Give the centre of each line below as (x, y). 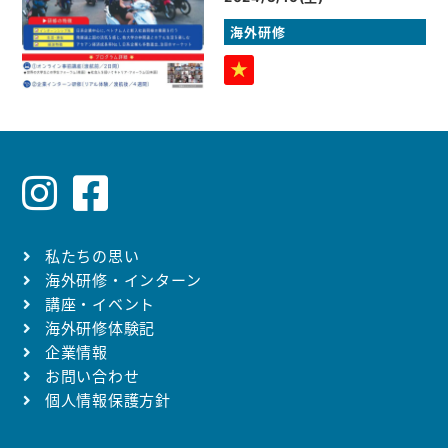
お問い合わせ (92, 377)
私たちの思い (92, 257)
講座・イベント (100, 305)
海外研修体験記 (100, 329)
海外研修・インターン (123, 281)
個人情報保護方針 (107, 401)
